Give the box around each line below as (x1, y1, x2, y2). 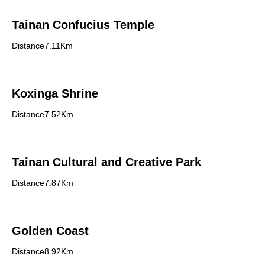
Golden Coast (12, 224, 89, 237)
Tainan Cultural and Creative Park (12, 156, 201, 169)
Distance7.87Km (12, 178, 73, 188)
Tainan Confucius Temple (12, 18, 154, 31)
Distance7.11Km (12, 41, 73, 50)
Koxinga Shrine (12, 87, 98, 100)
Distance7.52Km (12, 109, 73, 119)
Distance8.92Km (12, 247, 73, 256)
